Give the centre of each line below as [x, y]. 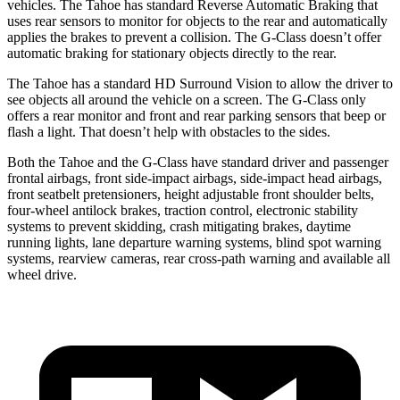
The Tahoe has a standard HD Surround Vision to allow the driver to [200, 83]
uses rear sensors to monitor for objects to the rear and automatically [197, 21]
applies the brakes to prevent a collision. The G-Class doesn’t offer [194, 37]
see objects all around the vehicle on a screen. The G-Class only [187, 99]
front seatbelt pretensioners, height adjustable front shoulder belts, [191, 194]
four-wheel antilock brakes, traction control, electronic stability [183, 210]
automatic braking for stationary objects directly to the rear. [172, 53]
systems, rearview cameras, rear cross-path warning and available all [199, 258]
